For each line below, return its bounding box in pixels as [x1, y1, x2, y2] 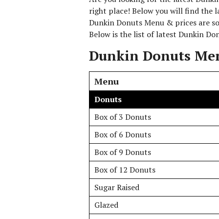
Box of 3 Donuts [94, 111, 151, 122]
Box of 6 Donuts [94, 129, 151, 140]
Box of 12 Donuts [94, 164, 155, 175]
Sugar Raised [94, 182, 139, 193]
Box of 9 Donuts [94, 147, 151, 157]
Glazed [94, 199, 118, 210]
